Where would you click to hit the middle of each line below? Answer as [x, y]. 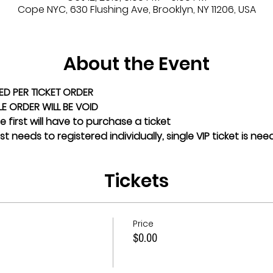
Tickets [136, 181]
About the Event [136, 64]
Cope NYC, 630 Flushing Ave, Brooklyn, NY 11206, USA [136, 9]
